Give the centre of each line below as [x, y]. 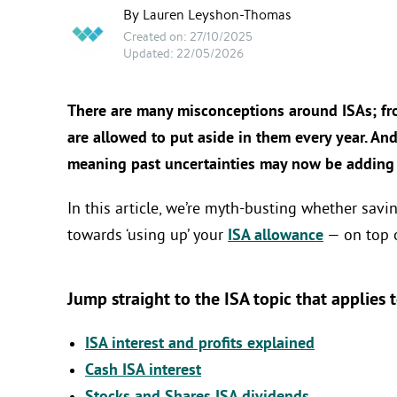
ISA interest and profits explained [200, 344]
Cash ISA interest [143, 370]
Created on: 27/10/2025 [188, 36]
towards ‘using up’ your [148, 236]
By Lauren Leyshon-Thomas [207, 14]
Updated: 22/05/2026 [183, 53]
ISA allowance [276, 236]
